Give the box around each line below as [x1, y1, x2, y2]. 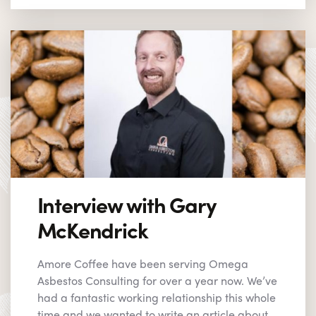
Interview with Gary [37, 188, 217, 219]
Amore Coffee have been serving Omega [37, 255, 248, 272]
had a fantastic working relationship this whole [37, 288, 276, 305]
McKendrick [37, 213, 148, 245]
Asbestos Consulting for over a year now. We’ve [37, 272, 277, 288]
